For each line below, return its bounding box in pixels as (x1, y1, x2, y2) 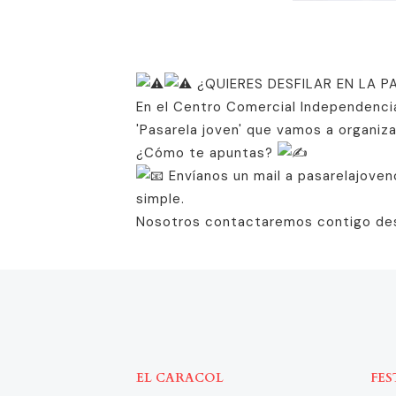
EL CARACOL (136, 369, 224, 386)
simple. (136, 189, 185, 208)
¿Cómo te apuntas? (136, 143, 278, 162)
